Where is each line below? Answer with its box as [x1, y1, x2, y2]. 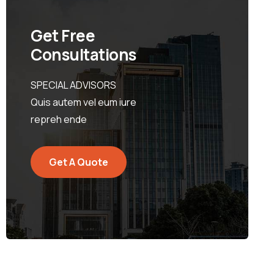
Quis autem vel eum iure [31, 95, 137, 109]
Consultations [31, 43, 136, 65]
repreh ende [31, 113, 87, 126]
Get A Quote [49, 155, 109, 169]
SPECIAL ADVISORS [31, 78, 117, 92]
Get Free [31, 24, 95, 46]
